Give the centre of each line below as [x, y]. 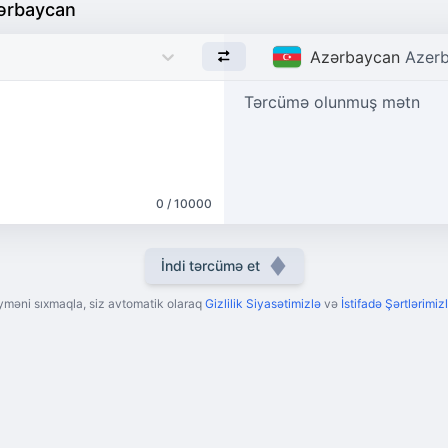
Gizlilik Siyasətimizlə [262, 303]
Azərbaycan [355, 56]
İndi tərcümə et [210, 265]
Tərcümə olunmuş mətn [332, 101]
